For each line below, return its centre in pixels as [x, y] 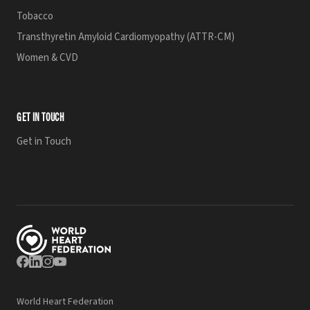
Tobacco [35, 16]
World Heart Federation [65, 302]
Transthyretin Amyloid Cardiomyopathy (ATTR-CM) [126, 37]
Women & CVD [47, 58]
